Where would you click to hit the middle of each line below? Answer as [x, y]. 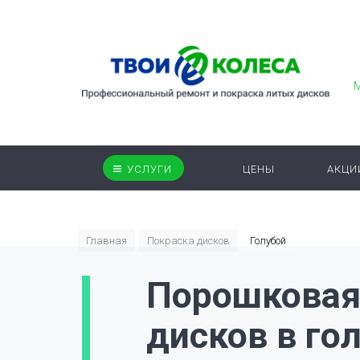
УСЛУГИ [149, 169]
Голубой [268, 241]
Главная [106, 241]
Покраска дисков [188, 241]
